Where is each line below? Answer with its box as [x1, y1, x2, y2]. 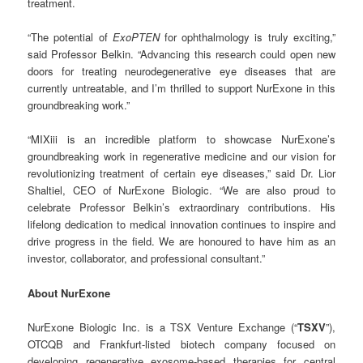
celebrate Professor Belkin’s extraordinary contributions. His [28, 199, 335, 216]
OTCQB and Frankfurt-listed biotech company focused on [28, 335, 335, 352]
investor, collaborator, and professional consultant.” [28, 250, 266, 267]
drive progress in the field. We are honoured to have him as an [28, 233, 335, 250]
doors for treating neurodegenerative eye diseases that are [28, 63, 335, 79]
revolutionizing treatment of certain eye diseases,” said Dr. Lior [28, 165, 335, 181]
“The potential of [28, 29, 113, 45]
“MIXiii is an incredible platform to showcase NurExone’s [28, 131, 335, 147]
